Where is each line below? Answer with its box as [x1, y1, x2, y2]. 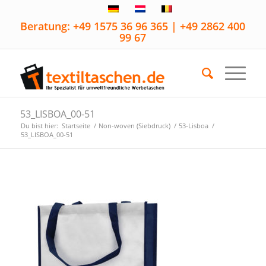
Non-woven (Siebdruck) [98, 121, 170, 130]
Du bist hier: [20, 121, 58, 130]
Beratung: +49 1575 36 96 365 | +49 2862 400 [20, 19, 246, 33]
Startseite [61, 121, 90, 130]
